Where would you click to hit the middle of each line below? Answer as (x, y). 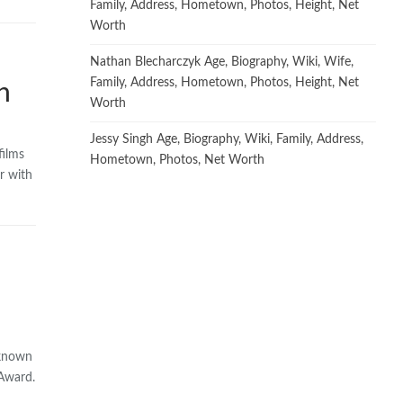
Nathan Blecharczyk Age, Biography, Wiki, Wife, (222, 62)
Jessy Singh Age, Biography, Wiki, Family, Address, (227, 139)
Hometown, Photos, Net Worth (178, 160)
